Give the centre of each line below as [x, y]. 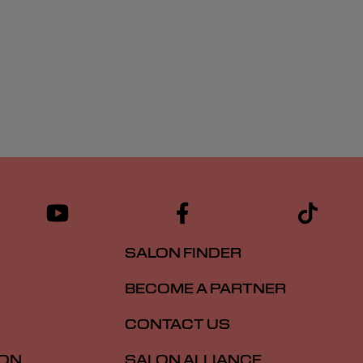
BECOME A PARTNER [205, 289]
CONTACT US [177, 325]
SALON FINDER [183, 254]
